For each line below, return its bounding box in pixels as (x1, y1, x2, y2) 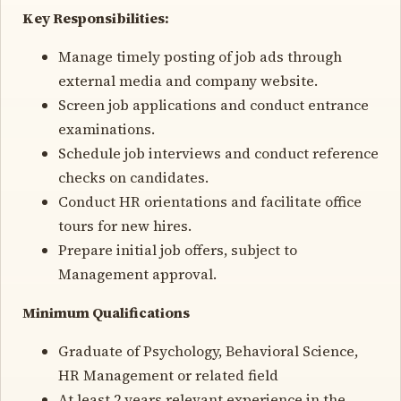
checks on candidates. (58, 166, 209, 187)
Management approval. (58, 263, 217, 284)
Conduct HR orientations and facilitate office (58, 191, 362, 211)
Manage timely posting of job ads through (58, 46, 342, 66)
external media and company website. (58, 70, 318, 90)
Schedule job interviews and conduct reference (58, 142, 379, 163)
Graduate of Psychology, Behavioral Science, (58, 340, 358, 361)
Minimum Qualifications (22, 302, 190, 322)
